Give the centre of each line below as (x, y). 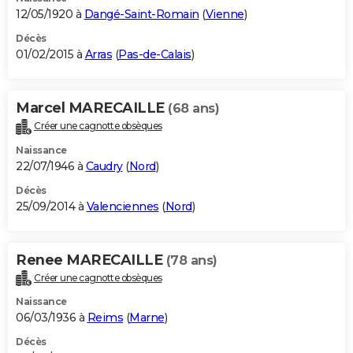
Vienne (225, 14)
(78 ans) (191, 260)
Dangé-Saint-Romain (141, 14)
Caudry (104, 166)
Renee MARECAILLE (91, 260)
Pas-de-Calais (155, 54)
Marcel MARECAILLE (92, 108)
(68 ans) (193, 108)
